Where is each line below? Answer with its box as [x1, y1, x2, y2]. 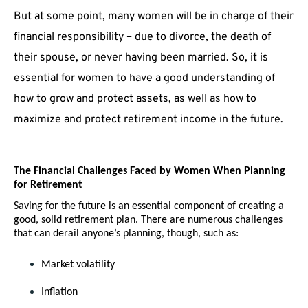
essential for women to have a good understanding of [14, 71, 275, 86]
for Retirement [14, 179, 82, 191]
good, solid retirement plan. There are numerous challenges [14, 214, 283, 226]
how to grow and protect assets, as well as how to [14, 92, 256, 107]
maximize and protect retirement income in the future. [14, 113, 286, 127]
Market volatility [41, 259, 115, 271]
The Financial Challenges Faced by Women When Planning [14, 166, 285, 177]
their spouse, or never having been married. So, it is [14, 51, 268, 65]
